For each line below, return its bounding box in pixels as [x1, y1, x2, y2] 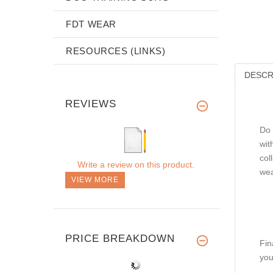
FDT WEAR [66, 18, 117, 29]
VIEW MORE [71, 175, 119, 184]
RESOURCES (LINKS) [66, 45, 166, 56]
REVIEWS [65, 97, 116, 110]
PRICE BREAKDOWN [65, 232, 175, 244]
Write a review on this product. [77, 159, 194, 169]
